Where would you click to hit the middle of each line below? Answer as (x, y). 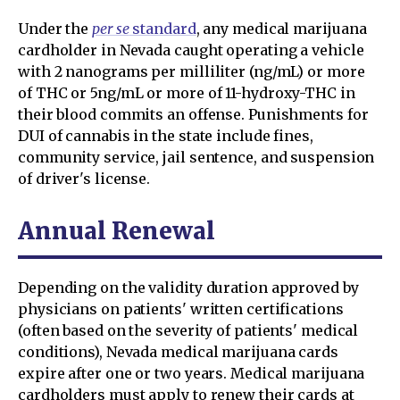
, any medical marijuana (281, 29)
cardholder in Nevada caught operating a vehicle (191, 50)
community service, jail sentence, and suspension (196, 157)
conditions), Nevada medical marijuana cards (178, 352)
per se (111, 29)
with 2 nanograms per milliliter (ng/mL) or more (192, 71)
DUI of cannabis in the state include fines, (166, 136)
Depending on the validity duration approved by (188, 287)
